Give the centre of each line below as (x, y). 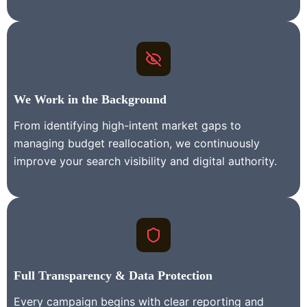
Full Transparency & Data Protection (113, 276)
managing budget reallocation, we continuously (137, 144)
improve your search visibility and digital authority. (145, 161)
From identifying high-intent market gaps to (127, 126)
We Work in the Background (90, 100)
